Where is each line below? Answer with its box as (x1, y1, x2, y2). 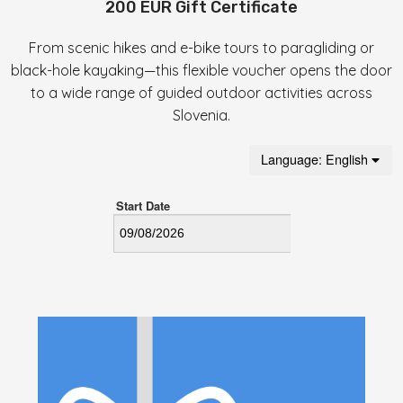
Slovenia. (173, 106, 230, 124)
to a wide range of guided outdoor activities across (31, 84, 372, 102)
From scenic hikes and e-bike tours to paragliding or (29, 39, 374, 57)
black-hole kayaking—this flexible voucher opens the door (11, 61, 392, 79)
